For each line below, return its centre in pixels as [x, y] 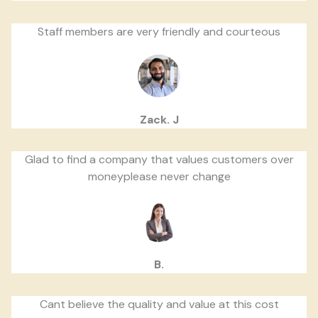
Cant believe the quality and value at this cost [159, 305]
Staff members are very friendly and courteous [159, 32]
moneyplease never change [159, 177]
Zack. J [159, 120]
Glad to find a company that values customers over [159, 160]
